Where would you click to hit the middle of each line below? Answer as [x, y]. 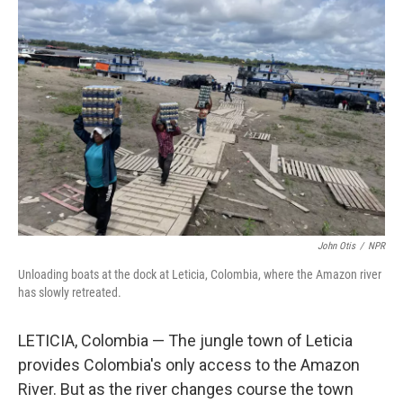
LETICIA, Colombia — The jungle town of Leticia [185, 340]
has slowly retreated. [70, 292]
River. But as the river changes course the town [186, 389]
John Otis [336, 246]
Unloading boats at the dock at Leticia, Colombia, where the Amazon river [200, 274]
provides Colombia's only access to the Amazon [189, 365]
